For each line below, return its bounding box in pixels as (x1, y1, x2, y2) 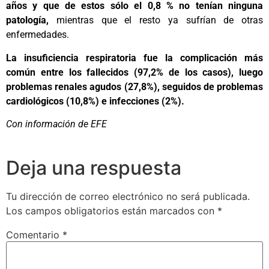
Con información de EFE (6, 118, 107, 130)
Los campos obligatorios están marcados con (6, 205, 217, 217)
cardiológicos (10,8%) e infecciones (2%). (6, 95, 184, 107)
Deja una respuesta (6, 156, 181, 180)
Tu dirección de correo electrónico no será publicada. (6, 190, 250, 203)
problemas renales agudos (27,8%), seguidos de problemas (6, 80, 263, 92)
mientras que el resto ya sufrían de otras (56, 14, 263, 26)
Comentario (6, 229, 62, 241)
